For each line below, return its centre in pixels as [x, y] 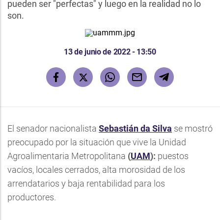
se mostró [192, 128]
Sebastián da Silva [135, 128]
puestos [172, 156]
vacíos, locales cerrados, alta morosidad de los [96, 170]
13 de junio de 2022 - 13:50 [110, 52]
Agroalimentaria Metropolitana [68, 156]
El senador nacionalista [53, 128]
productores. [32, 197]
